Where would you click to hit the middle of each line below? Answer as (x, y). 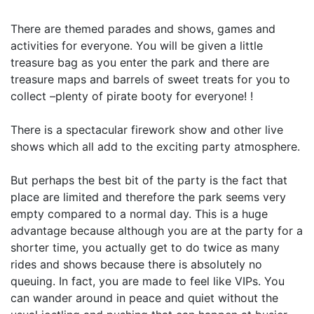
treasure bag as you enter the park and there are (140, 62)
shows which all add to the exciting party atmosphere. (155, 146)
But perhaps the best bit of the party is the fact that (149, 180)
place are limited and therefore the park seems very (148, 197)
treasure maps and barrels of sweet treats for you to (150, 79)
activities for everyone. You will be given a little (137, 46)
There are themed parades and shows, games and (143, 29)
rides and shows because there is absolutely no (136, 264)
